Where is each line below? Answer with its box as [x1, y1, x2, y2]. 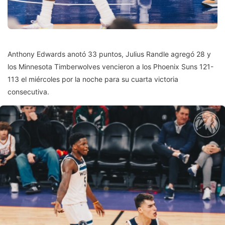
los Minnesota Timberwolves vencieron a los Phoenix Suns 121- [8, 62, 213, 71]
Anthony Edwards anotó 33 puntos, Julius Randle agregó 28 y [8, 50, 211, 59]
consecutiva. [8, 87, 49, 96]
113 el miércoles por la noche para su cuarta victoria [8, 75, 178, 84]
